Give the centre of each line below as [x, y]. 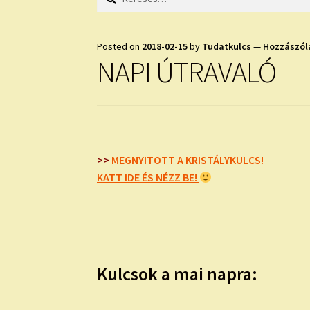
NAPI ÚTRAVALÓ [187, 72]
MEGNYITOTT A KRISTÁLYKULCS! [188, 160]
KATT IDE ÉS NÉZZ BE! [148, 177]
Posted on [120, 46]
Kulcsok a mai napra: [177, 274]
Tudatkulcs [227, 46]
